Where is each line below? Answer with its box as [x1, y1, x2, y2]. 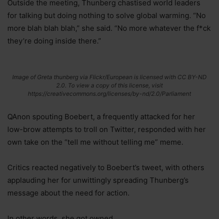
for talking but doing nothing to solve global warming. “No [7, 10, 206, 20]
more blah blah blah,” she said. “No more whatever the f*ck [7, 23, 211, 33]
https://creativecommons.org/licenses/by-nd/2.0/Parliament [28, 89, 191, 97]
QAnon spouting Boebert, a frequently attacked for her [7, 111, 195, 121]
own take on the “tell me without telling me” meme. [7, 137, 183, 147]
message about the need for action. [7, 188, 130, 197]
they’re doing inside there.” [7, 36, 101, 45]
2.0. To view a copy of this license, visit [56, 81, 163, 89]
